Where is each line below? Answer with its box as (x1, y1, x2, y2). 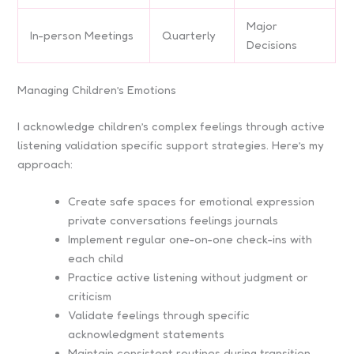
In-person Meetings (30, 28, 134, 42)
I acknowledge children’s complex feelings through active (17, 119, 326, 133)
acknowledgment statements (68, 326, 225, 341)
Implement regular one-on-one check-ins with (68, 232, 313, 246)
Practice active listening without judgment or (68, 269, 309, 284)
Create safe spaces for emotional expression (68, 194, 315, 208)
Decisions (247, 37, 298, 51)
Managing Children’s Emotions (17, 82, 177, 96)
